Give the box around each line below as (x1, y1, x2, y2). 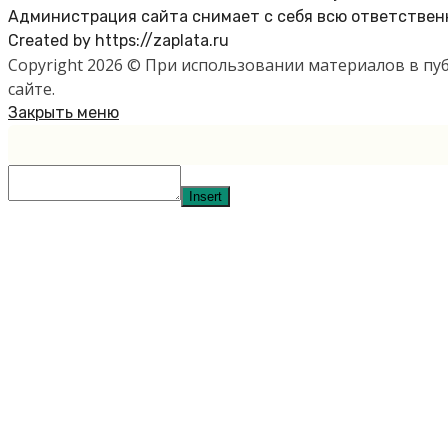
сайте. (8, 77, 55, 100)
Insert (189, 188, 222, 204)
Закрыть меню (8, 102, 119, 122)
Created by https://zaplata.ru (8, 30, 229, 50)
